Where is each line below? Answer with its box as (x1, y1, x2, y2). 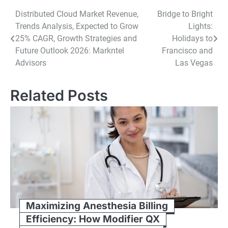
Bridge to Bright (157, 9, 213, 19)
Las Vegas (175, 58, 213, 68)
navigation (10, 27, 73, 42)
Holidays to (172, 33, 213, 43)
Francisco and (162, 45, 213, 55)
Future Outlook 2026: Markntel (15, 45, 124, 55)
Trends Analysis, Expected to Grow (15, 21, 138, 31)
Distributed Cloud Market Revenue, (15, 9, 138, 19)
